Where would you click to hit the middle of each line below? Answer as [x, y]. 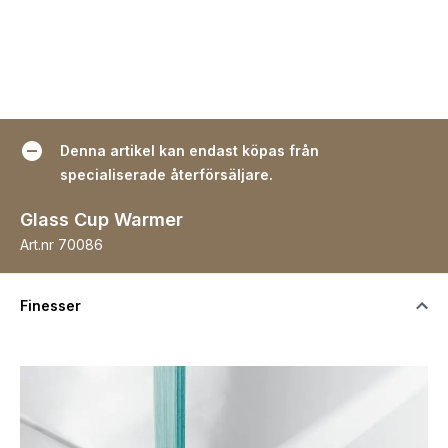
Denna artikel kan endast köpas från [189, 150]
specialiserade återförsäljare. [166, 174]
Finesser [50, 305]
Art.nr [37, 244]
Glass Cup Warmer [101, 219]
